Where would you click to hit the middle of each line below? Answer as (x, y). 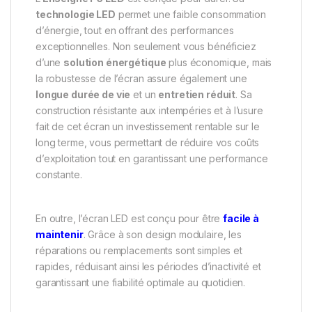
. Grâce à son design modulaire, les (162, 235)
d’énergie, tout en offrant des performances (135, 31)
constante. (59, 175)
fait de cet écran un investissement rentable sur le (148, 127)
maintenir (60, 235)
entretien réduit (197, 95)
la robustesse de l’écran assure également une (141, 79)
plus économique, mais (219, 63)
